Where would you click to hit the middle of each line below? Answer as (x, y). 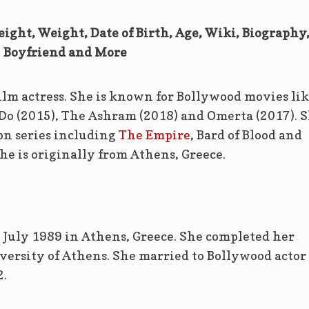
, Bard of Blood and (246, 135)
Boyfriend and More (66, 52)
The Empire (154, 135)
